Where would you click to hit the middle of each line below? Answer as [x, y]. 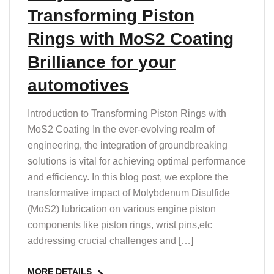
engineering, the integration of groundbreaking [128, 145]
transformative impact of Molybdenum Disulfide [129, 193]
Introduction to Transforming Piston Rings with [127, 113]
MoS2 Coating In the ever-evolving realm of [121, 129]
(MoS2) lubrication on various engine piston [122, 209]
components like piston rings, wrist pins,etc [120, 224]
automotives [78, 85]
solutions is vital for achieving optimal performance [137, 161]
